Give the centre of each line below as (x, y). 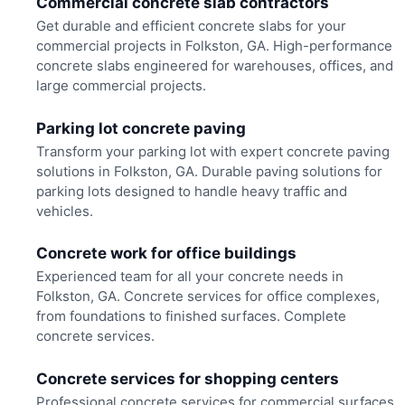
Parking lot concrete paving (141, 128)
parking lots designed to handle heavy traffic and (191, 191)
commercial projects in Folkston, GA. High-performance (214, 46)
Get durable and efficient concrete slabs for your (191, 26)
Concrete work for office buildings (166, 254)
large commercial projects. (121, 86)
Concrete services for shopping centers (187, 378)
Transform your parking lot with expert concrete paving (212, 151)
